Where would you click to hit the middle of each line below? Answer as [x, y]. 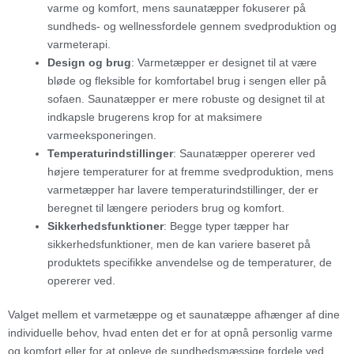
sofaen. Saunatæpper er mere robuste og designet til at [186, 98]
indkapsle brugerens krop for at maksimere [155, 117]
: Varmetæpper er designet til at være [224, 62]
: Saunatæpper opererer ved [244, 153]
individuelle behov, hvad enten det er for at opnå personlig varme [170, 332]
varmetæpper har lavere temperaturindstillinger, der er [183, 189]
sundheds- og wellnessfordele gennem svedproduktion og [192, 26]
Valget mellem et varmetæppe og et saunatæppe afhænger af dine [174, 314]
